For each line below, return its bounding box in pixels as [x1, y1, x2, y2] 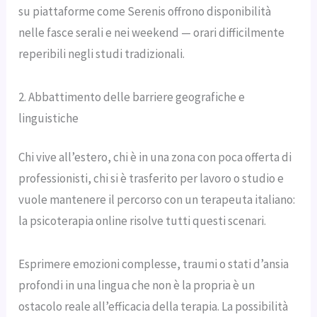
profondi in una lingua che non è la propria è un [18, 277, 255, 293]
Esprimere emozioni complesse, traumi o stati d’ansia [18, 255, 289, 272]
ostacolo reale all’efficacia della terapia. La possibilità [18, 298, 289, 314]
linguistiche [18, 110, 79, 126]
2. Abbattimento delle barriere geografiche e [18, 88, 246, 105]
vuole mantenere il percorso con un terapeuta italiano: [18, 192, 296, 208]
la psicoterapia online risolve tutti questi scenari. [18, 213, 267, 229]
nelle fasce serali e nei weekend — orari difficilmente [18, 25, 285, 41]
